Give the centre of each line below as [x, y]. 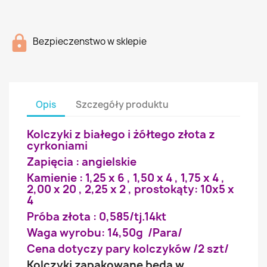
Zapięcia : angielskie [82, 162]
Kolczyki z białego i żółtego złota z [121, 134]
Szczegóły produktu [122, 104]
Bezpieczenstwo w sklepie [90, 41]
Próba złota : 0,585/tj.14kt [97, 217]
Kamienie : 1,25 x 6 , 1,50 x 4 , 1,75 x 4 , [126, 178]
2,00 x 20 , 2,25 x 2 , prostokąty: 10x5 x [131, 189]
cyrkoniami [57, 146]
